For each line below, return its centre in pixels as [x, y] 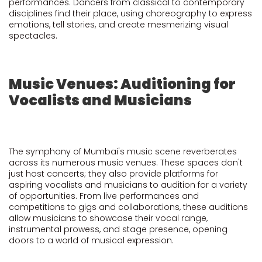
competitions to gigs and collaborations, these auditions [128, 207]
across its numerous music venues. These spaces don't [126, 163]
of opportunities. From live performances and [104, 196]
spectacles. [33, 36]
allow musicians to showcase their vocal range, [108, 218]
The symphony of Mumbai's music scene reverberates [123, 151]
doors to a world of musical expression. [91, 240]
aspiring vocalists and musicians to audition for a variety [128, 185]
